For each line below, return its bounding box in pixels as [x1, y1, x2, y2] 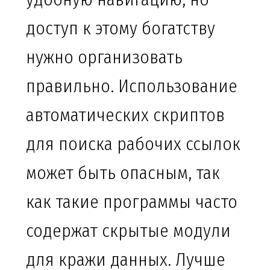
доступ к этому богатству [26, 17, 215, 40]
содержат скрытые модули [26, 220, 231, 242]
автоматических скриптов [26, 104, 225, 127]
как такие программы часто [26, 191, 237, 213]
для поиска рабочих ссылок [26, 133, 240, 155]
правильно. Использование [26, 75, 237, 98]
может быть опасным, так [26, 162, 220, 184]
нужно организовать [26, 46, 183, 69]
